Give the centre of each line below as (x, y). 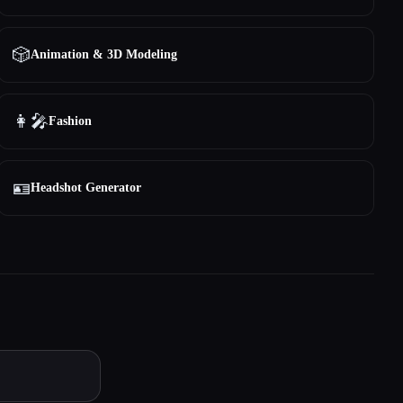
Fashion (71, 121)
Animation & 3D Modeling (104, 54)
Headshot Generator (86, 188)
